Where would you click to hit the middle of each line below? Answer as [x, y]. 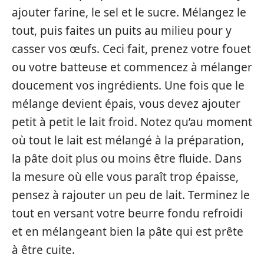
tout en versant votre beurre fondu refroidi [127, 213]
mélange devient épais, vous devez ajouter [126, 103]
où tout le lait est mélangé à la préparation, [128, 140]
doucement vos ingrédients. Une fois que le [128, 85]
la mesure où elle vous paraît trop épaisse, [125, 176]
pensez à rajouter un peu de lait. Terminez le [131, 195]
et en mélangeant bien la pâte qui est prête [128, 231]
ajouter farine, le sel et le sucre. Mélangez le [129, 12]
